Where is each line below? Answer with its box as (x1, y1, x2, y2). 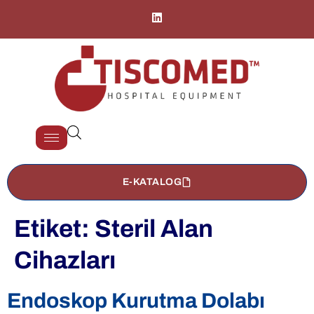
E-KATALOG (122, 176, 182, 187)
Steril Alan (95, 214, 213, 242)
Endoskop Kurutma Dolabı (7, 289, 265, 312)
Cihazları (14, 246, 116, 273)
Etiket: (14, 214, 95, 242)
